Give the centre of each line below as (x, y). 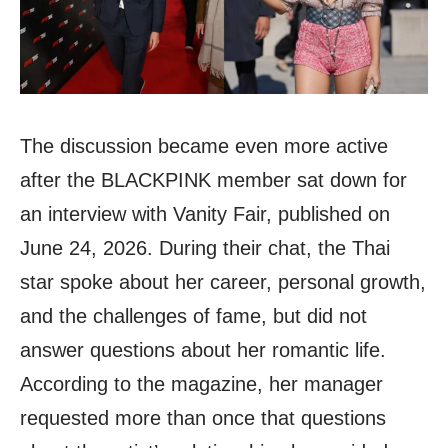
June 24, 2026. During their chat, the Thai (205, 247)
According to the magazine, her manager (201, 383)
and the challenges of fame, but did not (193, 315)
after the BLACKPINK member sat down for (213, 179)
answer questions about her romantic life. (203, 349)
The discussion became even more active (204, 145)
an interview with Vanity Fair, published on (205, 213)
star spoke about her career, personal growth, (223, 281)
